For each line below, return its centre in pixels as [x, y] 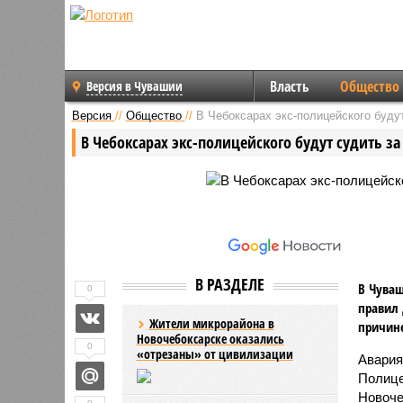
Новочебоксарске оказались [210, 338]
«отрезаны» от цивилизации [215, 354]
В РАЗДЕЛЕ [230, 284]
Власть [289, 86]
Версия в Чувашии [134, 86]
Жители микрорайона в [211, 323]
